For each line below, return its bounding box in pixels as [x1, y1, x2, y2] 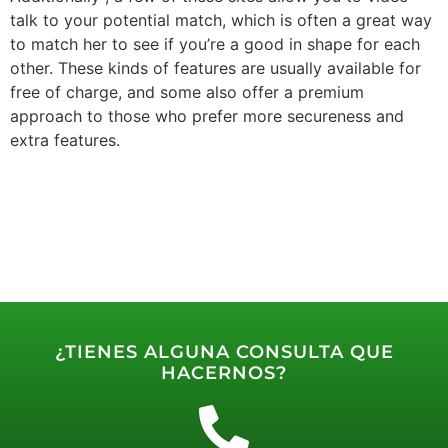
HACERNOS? [161, 362, 287, 385]
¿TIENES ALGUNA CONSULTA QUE [54, 341, 394, 364]
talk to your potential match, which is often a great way [10, 10, 432, 31]
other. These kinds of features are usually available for [10, 58, 421, 79]
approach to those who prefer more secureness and [10, 106, 404, 127]
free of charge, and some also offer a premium [10, 82, 364, 103]
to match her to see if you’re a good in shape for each [10, 34, 420, 55]
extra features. [10, 130, 120, 151]
